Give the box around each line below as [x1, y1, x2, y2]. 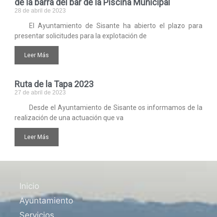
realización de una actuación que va [15, 113, 124, 122]
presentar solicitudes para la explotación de [15, 31, 147, 40]
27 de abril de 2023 [15, 89, 66, 96]
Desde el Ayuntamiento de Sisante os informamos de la [29, 103, 202, 111]
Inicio [19, 181, 39, 191]
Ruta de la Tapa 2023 [15, 78, 93, 89]
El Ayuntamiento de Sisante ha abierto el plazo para [29, 21, 202, 30]
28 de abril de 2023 [15, 7, 66, 14]
